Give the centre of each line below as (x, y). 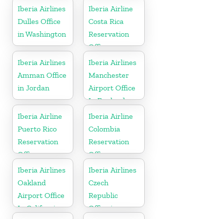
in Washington (42, 34)
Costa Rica (106, 21)
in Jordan (33, 88)
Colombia (105, 129)
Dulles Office (39, 21)
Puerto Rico (37, 129)
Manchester (109, 75)
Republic (103, 195)
